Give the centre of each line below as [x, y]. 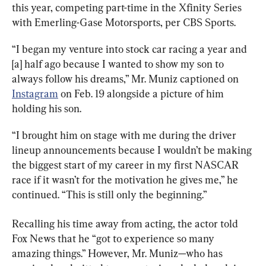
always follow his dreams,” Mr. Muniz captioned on [126, 78]
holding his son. [47, 108]
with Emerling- [46, 22]
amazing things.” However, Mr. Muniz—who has [118, 253]
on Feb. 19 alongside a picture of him [142, 93]
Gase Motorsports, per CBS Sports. [158, 22]
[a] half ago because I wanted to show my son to [119, 64]
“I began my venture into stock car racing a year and [131, 49]
